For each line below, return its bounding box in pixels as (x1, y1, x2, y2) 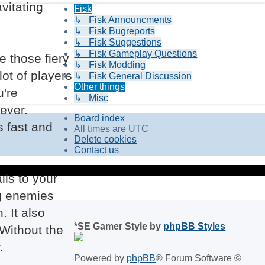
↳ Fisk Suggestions (74, 37, 162, 47)
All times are (74, 123, 129, 134)
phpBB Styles (163, 221, 226, 232)
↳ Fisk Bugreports (74, 25, 156, 36)
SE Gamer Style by (77, 221, 164, 232)
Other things (74, 81, 125, 92)
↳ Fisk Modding (74, 59, 146, 70)
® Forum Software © (156, 253, 242, 264)
